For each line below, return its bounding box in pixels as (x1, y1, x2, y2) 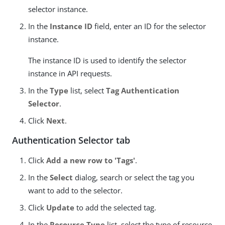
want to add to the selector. (28, 185, 123, 195)
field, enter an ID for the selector (92, 21, 206, 31)
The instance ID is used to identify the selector (28, 55, 186, 65)
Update (46, 202, 74, 212)
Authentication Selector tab (12, 134, 130, 146)
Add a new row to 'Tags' (46, 155, 135, 165)
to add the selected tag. (74, 202, 156, 212)
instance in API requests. (28, 68, 112, 78)
